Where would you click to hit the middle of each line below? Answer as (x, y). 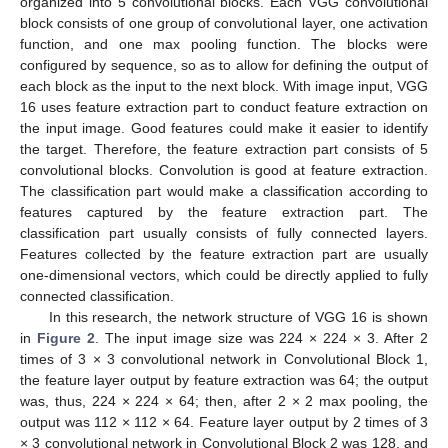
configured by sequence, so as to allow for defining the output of (224, 65)
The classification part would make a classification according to (224, 191)
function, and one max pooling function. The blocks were (224, 44)
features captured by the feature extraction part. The (224, 212)
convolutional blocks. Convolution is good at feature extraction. (224, 170)
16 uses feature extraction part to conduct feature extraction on (224, 107)
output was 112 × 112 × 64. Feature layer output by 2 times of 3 (224, 422)
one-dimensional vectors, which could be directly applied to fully (224, 275)
